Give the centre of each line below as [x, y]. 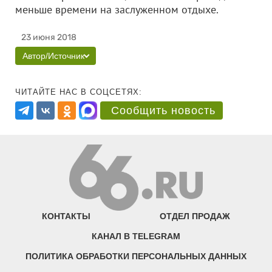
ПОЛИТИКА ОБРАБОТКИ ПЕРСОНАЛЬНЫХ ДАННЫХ [136, 257]
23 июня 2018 [49, 37]
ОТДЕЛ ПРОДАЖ [195, 216]
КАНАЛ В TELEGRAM [136, 236]
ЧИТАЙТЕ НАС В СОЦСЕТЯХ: [79, 92]
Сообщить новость [163, 110]
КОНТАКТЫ [66, 216]
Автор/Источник [53, 56]
